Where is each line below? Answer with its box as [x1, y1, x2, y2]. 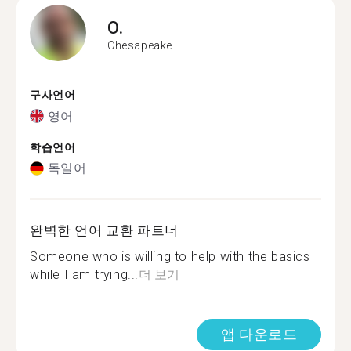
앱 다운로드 [221, 326, 297, 342]
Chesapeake [107, 38, 172, 52]
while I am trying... [30, 267, 139, 282]
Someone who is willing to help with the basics [30, 249, 310, 264]
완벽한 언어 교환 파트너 [30, 223, 179, 238]
